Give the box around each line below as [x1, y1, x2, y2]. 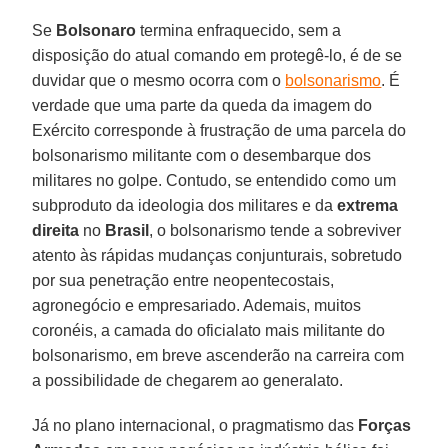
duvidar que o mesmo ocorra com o [32, 71, 286, 89]
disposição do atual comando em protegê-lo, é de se [32, 46, 403, 64]
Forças [358, 416, 412, 434]
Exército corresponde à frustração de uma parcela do [32, 121, 407, 139]
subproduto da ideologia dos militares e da [32, 196, 338, 214]
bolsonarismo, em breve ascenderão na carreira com [32, 346, 405, 364]
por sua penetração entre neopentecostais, [32, 271, 335, 289]
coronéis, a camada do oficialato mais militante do [32, 321, 386, 339]
